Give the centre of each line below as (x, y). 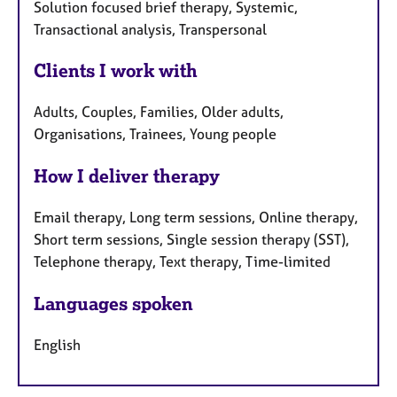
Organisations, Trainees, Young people (155, 134)
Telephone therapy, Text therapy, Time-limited (182, 261)
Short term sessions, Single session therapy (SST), (191, 239)
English (57, 344)
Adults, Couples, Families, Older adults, (159, 112)
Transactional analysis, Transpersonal (150, 29)
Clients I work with (116, 71)
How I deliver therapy (127, 176)
